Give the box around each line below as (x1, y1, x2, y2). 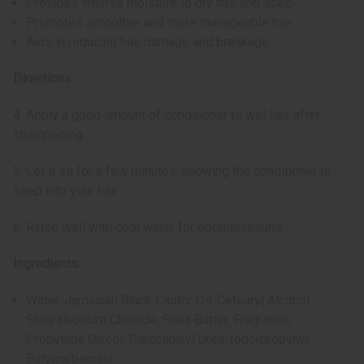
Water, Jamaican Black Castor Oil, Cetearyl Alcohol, (26, 292, 313, 309)
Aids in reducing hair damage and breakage (26, 34, 270, 50)
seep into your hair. (13, 183, 119, 199)
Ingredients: (13, 256, 80, 272)
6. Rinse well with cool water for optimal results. (13, 219, 285, 236)
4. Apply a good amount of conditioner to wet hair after (13, 107, 320, 123)
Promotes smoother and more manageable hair (26, 15, 293, 31)
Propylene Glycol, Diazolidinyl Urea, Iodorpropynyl (26, 331, 310, 348)
